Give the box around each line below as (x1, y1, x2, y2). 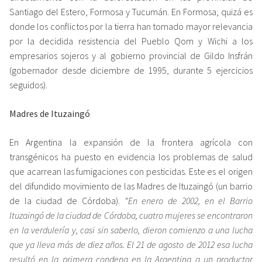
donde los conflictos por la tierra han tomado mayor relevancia (9, 20, 253, 32)
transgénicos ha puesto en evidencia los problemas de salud (9, 150, 253, 163)
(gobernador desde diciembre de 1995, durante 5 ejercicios (9, 64, 253, 76)
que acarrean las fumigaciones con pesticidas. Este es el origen (9, 165, 253, 177)
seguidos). (9, 78, 47, 91)
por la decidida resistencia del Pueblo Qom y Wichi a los (9, 35, 253, 47)
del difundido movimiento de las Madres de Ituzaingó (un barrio (9, 180, 253, 192)
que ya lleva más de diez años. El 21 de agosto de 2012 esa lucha (9, 238, 253, 250)
